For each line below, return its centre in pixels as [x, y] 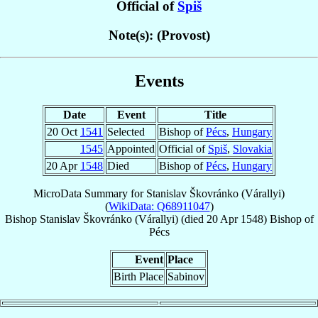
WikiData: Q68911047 [159, 207]
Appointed [131, 149]
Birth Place [138, 277]
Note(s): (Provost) [159, 35]
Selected [126, 132]
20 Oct [64, 132]
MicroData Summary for [90, 194]
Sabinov [186, 277]
